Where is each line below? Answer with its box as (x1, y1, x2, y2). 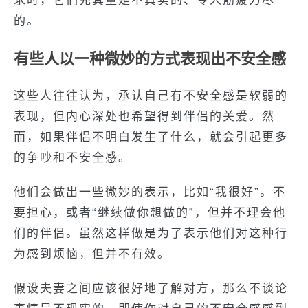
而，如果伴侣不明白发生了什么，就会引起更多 (14, 131, 288, 144)
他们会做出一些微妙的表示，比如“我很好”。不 (14, 186, 286, 199)
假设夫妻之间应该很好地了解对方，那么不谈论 (14, 282, 288, 295)
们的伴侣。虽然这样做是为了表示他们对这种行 (14, 227, 288, 240)
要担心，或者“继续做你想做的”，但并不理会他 (14, 206, 286, 219)
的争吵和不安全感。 (14, 151, 131, 164)
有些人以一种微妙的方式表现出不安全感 (14, 50, 286, 67)
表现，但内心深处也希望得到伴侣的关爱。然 (14, 110, 275, 123)
